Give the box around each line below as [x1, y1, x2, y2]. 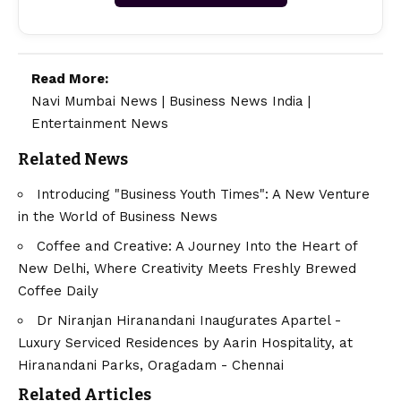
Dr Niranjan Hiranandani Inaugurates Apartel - [37, 312, 341, 329]
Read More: [31, 70, 108, 87]
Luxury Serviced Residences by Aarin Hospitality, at [18, 335, 353, 352]
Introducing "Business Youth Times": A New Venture [37, 186, 370, 203]
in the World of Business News [18, 209, 218, 226]
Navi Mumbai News [31, 92, 158, 109]
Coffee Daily [18, 283, 98, 300]
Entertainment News [31, 115, 168, 132]
